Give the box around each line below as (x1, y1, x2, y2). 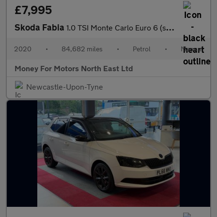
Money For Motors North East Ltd (15, 63, 133, 73)
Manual (181, 45, 203, 53)
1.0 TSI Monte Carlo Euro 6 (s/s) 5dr (66, 23, 166, 32)
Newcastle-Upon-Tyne (26, 82, 103, 91)
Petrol (133, 45, 151, 53)
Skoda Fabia (15, 22, 66, 32)
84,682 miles (62, 45, 103, 53)
